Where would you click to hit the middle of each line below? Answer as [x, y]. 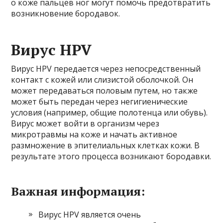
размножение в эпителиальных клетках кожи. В [106, 146]
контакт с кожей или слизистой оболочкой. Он [102, 80]
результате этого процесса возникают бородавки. [111, 157]
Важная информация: [78, 191]
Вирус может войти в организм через [85, 124]
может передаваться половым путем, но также [105, 91]
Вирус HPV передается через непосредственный [106, 69]
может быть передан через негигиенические [100, 102]
